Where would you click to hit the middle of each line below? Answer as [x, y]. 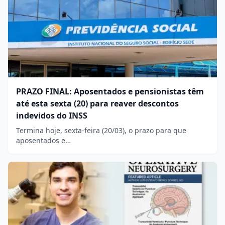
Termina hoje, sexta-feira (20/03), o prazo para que [101, 130]
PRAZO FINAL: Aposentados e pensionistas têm [110, 91]
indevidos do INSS [52, 115]
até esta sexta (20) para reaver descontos [97, 103]
